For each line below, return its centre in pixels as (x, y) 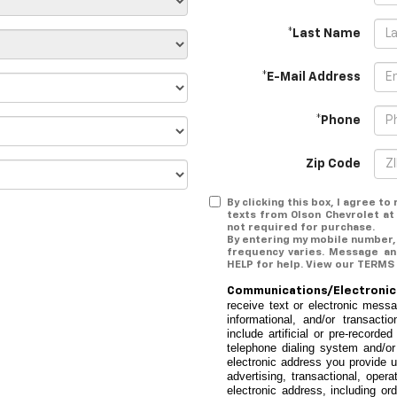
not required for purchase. (301, 228)
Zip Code (333, 164)
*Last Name (324, 34)
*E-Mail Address (311, 77)
